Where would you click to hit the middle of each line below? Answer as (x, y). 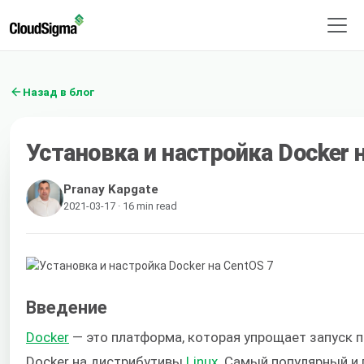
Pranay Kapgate (111, 189)
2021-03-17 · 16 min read (120, 206)
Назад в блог (58, 91)
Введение (67, 307)
